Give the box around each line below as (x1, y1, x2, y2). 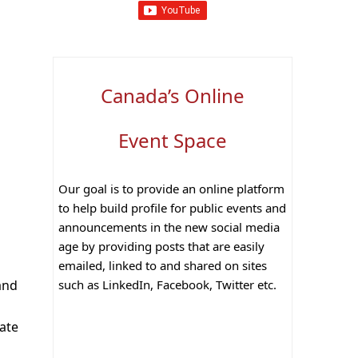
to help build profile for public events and (58, 199, 286, 216)
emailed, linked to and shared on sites (58, 257, 267, 273)
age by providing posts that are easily (58, 237, 265, 254)
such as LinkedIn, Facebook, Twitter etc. (58, 276, 276, 292)
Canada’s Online (101, 82, 245, 109)
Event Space (118, 126, 227, 153)
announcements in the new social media (58, 218, 280, 235)
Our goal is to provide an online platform (58, 180, 284, 197)
